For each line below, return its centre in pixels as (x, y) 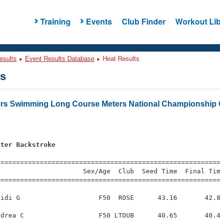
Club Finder (143, 21)
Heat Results (120, 59)
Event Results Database (60, 59)
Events (99, 21)
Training (55, 21)
